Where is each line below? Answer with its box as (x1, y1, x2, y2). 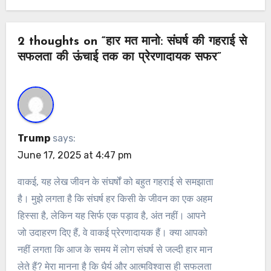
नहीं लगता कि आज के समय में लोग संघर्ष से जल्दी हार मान (18, 243, 213, 255)
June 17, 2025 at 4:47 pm (18, 149, 132, 161)
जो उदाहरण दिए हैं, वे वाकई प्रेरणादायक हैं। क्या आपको (18, 226, 208, 238)
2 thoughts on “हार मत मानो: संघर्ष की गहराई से (18, 36, 247, 48)
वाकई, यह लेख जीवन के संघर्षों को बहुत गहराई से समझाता (18, 175, 214, 188)
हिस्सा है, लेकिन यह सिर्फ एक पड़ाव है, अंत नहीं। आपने (18, 209, 206, 221)
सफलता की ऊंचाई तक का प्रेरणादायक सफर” (18, 51, 222, 64)
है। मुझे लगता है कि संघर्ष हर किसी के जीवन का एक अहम (18, 192, 213, 204)
